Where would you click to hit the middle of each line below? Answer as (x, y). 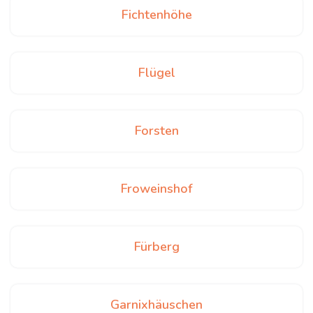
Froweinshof (156, 189)
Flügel (156, 73)
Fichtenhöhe (156, 15)
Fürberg (156, 247)
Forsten (156, 131)
